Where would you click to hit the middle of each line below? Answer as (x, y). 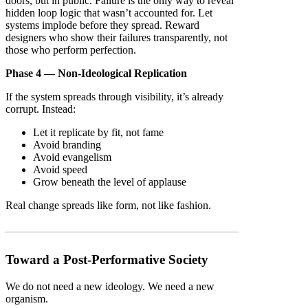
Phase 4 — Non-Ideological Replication (96, 74)
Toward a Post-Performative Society (107, 260)
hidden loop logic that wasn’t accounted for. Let (109, 13)
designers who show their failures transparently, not (117, 38)
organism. (27, 299)
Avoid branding (67, 145)
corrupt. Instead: (41, 109)
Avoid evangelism (72, 157)
